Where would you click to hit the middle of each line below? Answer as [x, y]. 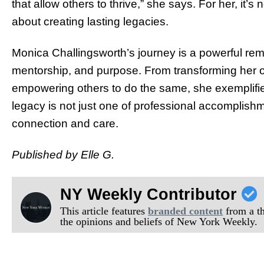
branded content [186, 211]
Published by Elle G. [63, 154]
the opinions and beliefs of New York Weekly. [159, 222]
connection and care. [65, 123]
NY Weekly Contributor [151, 195]
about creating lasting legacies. [90, 21]
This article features [104, 211]
